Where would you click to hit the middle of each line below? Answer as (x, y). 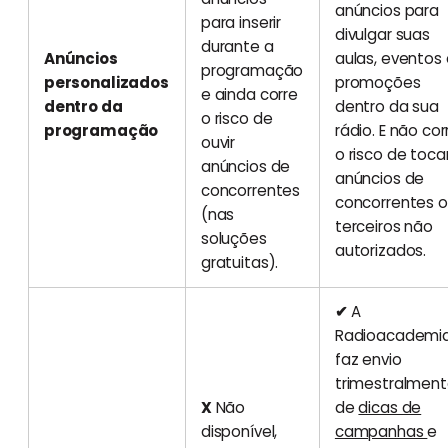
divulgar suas (382, 34)
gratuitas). (239, 262)
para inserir (241, 22)
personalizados (106, 82)
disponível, (239, 431)
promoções (377, 82)
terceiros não (383, 226)
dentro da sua (386, 106)
